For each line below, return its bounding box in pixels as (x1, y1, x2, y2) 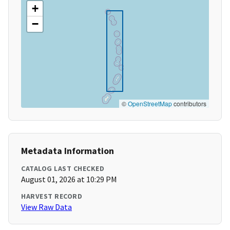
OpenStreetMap (128, 99, 172, 108)
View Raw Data (21, 202, 72, 213)
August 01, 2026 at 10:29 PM (21, 174, 117, 185)
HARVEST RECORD (21, 191, 82, 201)
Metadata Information (21, 145, 114, 157)
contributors (172, 99, 206, 108)
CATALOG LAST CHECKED (21, 164, 104, 174)
